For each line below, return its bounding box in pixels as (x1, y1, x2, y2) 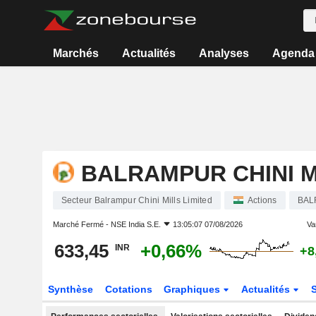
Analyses (198, 47, 249, 59)
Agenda (272, 47, 315, 59)
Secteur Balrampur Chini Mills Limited (61, 195, 212, 205)
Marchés (53, 47, 99, 59)
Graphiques (164, 284, 224, 295)
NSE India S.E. (110, 220, 161, 229)
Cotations (104, 284, 152, 295)
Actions (247, 195, 277, 205)
